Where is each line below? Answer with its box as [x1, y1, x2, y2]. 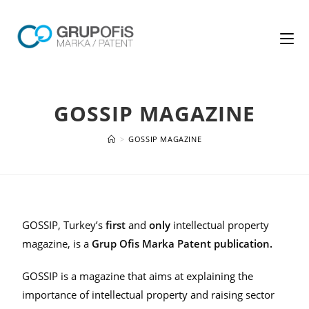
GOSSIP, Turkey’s [22, 218, 106, 232]
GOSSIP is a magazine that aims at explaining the [22, 269, 254, 283]
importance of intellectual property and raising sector [22, 288, 275, 301]
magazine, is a [22, 237, 92, 250]
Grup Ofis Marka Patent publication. [92, 237, 273, 250]
